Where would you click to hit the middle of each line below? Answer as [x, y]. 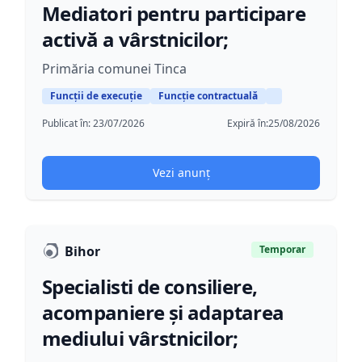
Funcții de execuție [96, 96]
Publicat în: [67, 123]
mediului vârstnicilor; [140, 338]
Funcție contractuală [208, 96]
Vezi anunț [181, 173]
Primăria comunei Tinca [114, 69]
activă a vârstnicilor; [135, 39]
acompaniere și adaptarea [163, 312]
